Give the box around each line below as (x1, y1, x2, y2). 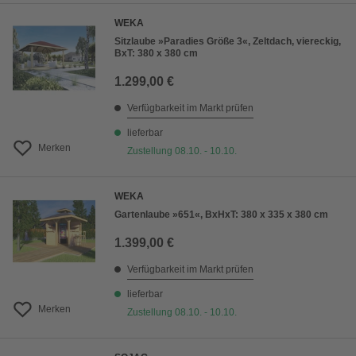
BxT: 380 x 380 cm (114, 48, 198, 60)
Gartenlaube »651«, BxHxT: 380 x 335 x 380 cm (114, 209, 328, 221)
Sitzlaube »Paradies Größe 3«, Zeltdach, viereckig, (114, 36, 341, 48)
